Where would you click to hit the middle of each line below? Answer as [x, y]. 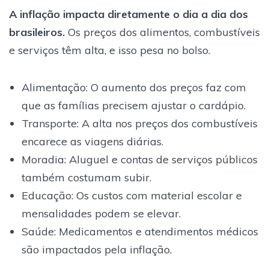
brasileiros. [38, 32]
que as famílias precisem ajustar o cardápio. [133, 105]
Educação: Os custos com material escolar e [131, 195]
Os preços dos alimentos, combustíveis [164, 32]
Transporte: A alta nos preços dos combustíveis [139, 123]
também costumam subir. [86, 177]
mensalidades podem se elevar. [101, 213]
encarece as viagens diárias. [92, 141]
